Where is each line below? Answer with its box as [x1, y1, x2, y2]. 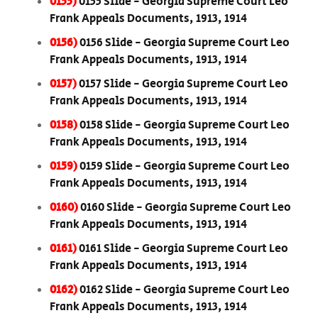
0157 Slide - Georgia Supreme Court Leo [79, 76, 288, 93]
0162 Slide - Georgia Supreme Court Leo [79, 282, 290, 299]
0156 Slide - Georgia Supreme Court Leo [79, 35, 290, 52]
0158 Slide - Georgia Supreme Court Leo [79, 117, 290, 134]
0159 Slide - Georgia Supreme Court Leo [79, 158, 290, 175]
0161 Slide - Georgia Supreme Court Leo [79, 241, 288, 258]
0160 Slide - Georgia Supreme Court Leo [80, 199, 291, 216]
